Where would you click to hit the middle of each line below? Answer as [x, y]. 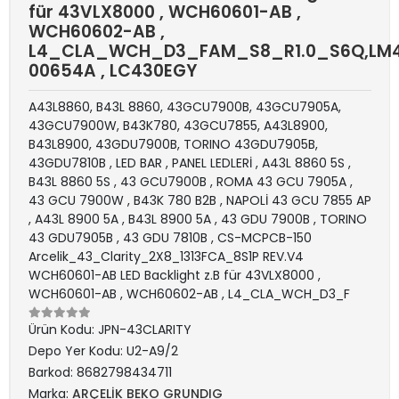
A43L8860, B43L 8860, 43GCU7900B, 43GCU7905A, [185, 106]
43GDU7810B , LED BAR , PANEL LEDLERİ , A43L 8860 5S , [190, 163]
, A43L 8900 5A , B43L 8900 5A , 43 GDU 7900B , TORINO [198, 219]
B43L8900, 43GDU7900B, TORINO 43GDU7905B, [173, 144]
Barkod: [53, 372]
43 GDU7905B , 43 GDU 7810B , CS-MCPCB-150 [170, 237]
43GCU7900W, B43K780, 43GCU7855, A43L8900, [178, 125]
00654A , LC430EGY [113, 70]
